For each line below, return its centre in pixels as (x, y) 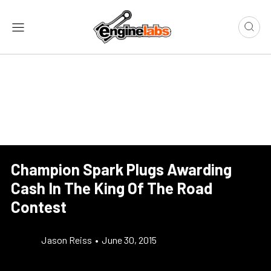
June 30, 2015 (129, 240)
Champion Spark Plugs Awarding (121, 169)
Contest (39, 207)
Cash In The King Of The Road (112, 188)
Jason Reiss (67, 240)
